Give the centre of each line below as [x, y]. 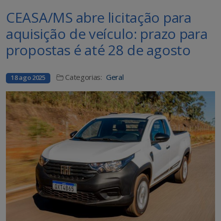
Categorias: [84, 77]
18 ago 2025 [28, 78]
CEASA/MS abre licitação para [99, 18]
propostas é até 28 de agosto [98, 50]
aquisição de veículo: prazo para [107, 34]
